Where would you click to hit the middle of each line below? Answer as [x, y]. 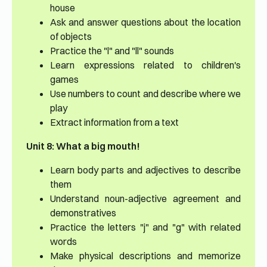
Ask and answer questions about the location [145, 22]
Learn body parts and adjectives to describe [145, 170]
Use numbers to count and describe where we [145, 94]
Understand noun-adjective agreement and [145, 199]
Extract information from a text [114, 122]
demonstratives [83, 213]
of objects [71, 37]
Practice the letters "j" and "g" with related [145, 227]
